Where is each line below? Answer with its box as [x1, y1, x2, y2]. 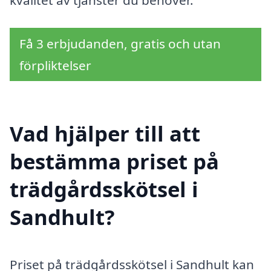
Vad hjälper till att [10, 119, 200, 148]
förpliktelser [19, 56, 91, 74]
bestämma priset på [10, 147, 219, 176]
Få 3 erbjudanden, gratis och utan [19, 34, 221, 52]
